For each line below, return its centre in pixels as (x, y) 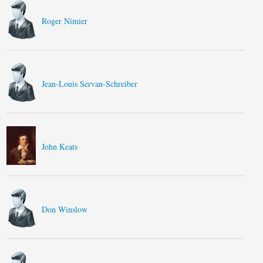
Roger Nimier (65, 21)
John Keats (60, 146)
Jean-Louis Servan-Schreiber (90, 84)
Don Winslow (65, 209)
